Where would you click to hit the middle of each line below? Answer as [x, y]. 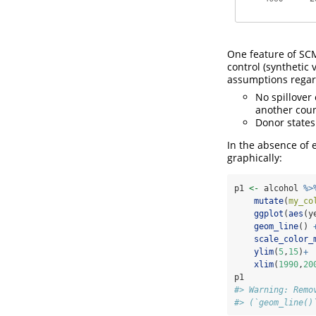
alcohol [281, 188]
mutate [269, 201]
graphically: [255, 157]
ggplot [269, 213]
